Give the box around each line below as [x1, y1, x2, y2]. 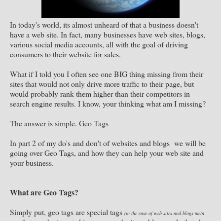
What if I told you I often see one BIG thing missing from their [10, 69, 203, 79]
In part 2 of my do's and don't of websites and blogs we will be [10, 138, 206, 148]
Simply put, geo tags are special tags [10, 207, 124, 217]
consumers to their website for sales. [10, 49, 121, 59]
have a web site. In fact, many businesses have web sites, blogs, [10, 29, 205, 39]
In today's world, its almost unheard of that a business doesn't [10, 19, 198, 30]
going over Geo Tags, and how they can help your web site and [10, 147, 204, 158]
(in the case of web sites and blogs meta [124, 210, 204, 217]
